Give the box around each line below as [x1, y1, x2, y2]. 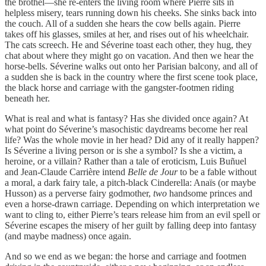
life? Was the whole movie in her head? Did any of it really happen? [5, 134, 259, 145]
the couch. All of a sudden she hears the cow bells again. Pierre [5, 18, 240, 28]
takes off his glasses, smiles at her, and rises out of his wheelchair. [5, 28, 249, 39]
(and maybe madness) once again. [5, 230, 131, 241]
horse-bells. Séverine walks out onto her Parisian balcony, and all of [5, 61, 258, 71]
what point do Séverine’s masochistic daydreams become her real [5, 123, 248, 134]
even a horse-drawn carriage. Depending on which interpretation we [5, 198, 259, 209]
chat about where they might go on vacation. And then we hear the [5, 50, 254, 61]
